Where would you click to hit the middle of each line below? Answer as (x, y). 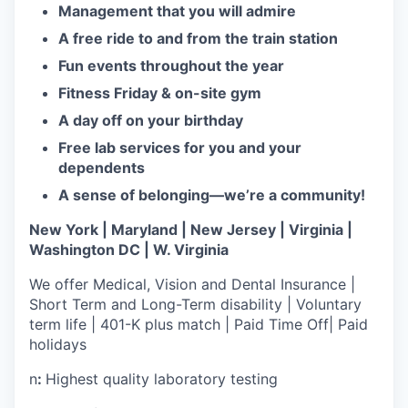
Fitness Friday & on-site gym (160, 93)
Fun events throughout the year (171, 66)
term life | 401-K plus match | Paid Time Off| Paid (199, 324)
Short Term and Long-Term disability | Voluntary (195, 304)
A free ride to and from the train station (198, 38)
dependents (102, 168)
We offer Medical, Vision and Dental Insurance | (192, 284)
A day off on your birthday (151, 120)
